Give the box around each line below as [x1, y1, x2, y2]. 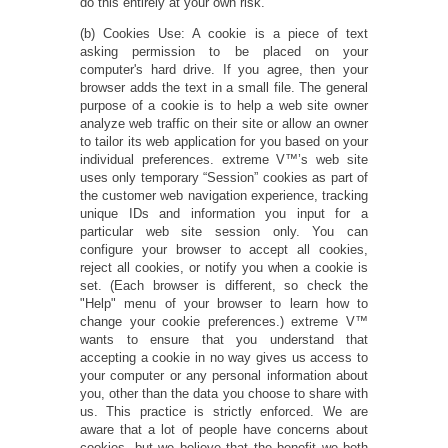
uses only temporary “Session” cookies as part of [80, 170, 368, 186]
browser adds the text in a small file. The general [80, 80, 368, 96]
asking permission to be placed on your [80, 44, 368, 60]
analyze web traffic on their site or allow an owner [80, 116, 368, 132]
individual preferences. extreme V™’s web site [80, 152, 368, 168]
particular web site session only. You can [80, 224, 368, 240]
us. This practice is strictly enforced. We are [80, 404, 368, 420]
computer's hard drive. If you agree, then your [80, 62, 368, 78]
